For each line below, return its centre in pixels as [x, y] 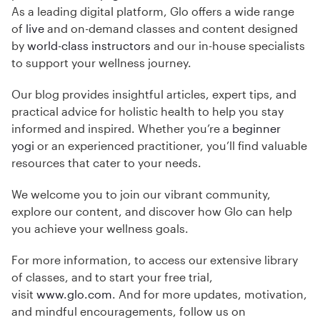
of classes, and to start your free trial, [112, 277]
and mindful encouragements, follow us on [129, 311]
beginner [256, 129]
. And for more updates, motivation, [210, 294]
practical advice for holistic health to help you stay [147, 111]
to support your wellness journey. [101, 63]
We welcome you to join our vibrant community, [141, 194]
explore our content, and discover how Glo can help [152, 211]
